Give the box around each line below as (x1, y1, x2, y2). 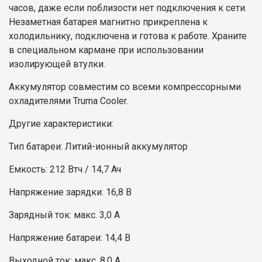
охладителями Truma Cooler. (9, 95, 128, 107)
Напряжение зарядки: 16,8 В (9, 187, 132, 198)
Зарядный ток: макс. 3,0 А (9, 209, 120, 221)
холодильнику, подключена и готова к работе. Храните (9, 30, 247, 42)
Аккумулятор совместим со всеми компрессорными (9, 81, 241, 93)
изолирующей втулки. (9, 58, 105, 70)
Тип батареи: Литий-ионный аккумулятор (9, 141, 188, 153)
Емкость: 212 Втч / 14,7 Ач (9, 164, 121, 175)
